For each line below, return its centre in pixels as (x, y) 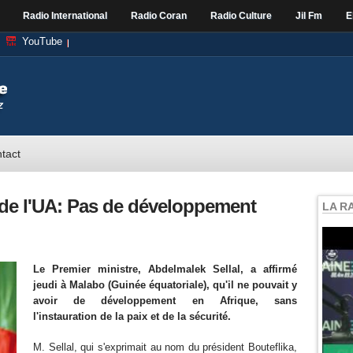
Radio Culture (241, 16)
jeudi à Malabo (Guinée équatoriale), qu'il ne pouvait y (165, 285)
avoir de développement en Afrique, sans (165, 301)
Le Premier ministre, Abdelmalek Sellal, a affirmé (165, 269)
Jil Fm (309, 16)
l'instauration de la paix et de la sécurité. (132, 316)
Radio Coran (159, 16)
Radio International (65, 16)
